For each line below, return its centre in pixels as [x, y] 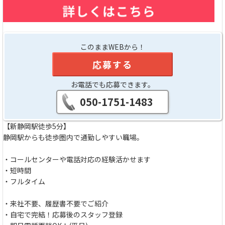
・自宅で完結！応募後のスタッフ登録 [63, 214]
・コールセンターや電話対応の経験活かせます [77, 159]
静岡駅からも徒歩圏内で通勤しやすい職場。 [73, 137]
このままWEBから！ [113, 46]
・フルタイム [24, 181]
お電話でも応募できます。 [113, 84]
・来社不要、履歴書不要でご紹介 [56, 203]
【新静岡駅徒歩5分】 [37, 126]
